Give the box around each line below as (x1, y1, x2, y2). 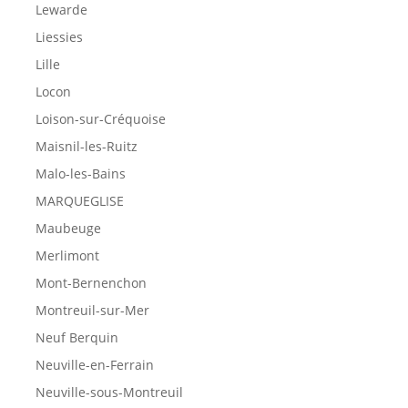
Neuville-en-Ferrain (35, 355, 154, 373)
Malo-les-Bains (35, 164, 126, 182)
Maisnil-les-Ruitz (35, 137, 138, 155)
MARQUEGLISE (35, 191, 124, 209)
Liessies (35, 27, 83, 46)
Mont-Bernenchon (35, 273, 147, 291)
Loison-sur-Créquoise (35, 109, 166, 127)
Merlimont (35, 246, 99, 264)
